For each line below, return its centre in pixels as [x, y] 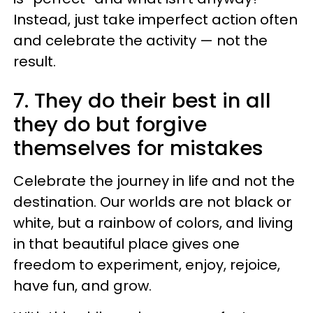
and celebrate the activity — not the [140, 41]
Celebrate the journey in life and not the [154, 181]
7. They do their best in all [142, 101]
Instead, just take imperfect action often [155, 20]
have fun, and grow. [82, 286]
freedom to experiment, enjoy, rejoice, [147, 265]
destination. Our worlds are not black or [152, 202]
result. [35, 61]
